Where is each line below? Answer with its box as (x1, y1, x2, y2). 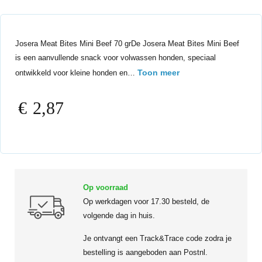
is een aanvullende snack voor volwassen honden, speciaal (15, 53, 216, 62)
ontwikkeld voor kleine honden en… (15, 68, 137, 77)
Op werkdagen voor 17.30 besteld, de (83, 197, 209, 206)
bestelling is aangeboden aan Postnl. (83, 248, 208, 257)
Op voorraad (83, 183, 128, 192)
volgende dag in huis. (83, 211, 155, 220)
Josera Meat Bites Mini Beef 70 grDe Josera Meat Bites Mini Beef (15, 39, 239, 48)
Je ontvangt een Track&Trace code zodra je (83, 234, 232, 243)
